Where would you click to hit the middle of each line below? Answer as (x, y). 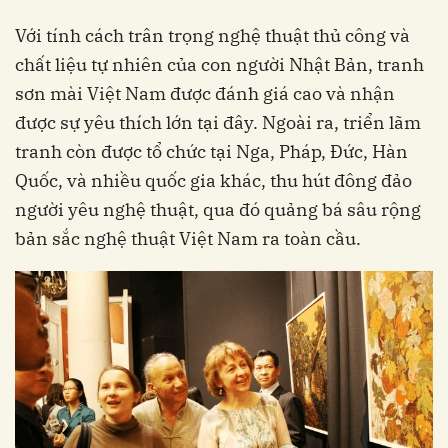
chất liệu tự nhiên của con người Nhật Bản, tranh (219, 64)
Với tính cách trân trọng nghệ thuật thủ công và (212, 35)
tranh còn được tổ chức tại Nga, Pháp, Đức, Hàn (211, 151)
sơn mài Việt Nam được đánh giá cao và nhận (205, 93)
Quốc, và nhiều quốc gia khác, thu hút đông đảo (213, 180)
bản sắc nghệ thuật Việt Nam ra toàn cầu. (188, 238)
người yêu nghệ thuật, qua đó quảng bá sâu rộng (218, 209)
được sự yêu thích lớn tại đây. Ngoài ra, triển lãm (218, 122)
